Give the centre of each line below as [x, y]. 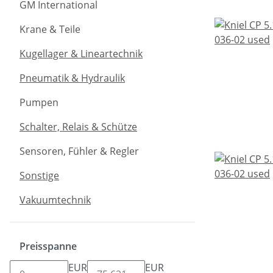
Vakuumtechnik [55, 200]
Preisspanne [49, 246]
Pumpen [39, 102]
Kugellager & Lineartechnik [81, 54]
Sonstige [39, 175]
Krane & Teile [50, 29]
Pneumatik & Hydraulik [72, 78]
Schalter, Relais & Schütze [78, 127]
